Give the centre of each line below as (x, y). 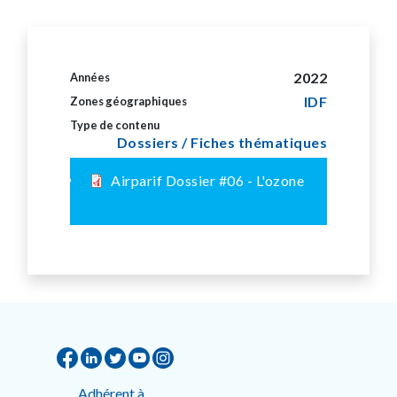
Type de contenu (115, 125)
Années (90, 77)
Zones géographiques (128, 101)
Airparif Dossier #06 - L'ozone (207, 180)
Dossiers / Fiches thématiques (222, 142)
